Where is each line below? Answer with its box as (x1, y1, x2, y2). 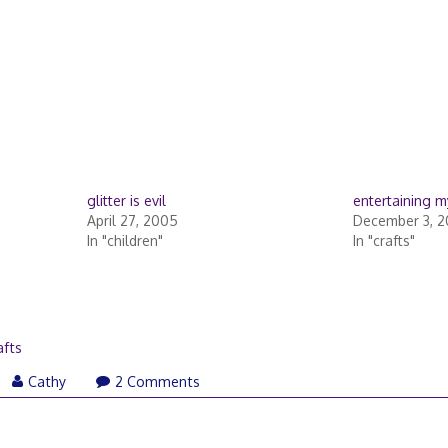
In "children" (86, 232, 163, 250)
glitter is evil (86, 192, 166, 210)
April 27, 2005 (86, 212, 178, 230)
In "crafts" (352, 232, 415, 250)
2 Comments (115, 372, 201, 390)
